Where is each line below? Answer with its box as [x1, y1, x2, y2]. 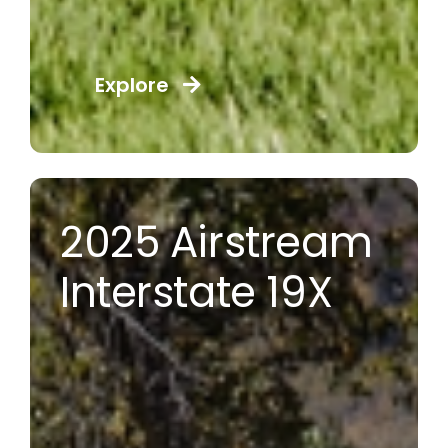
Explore [94, 71, 169, 100]
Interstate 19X [59, 263, 333, 323]
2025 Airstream [59, 213, 373, 273]
